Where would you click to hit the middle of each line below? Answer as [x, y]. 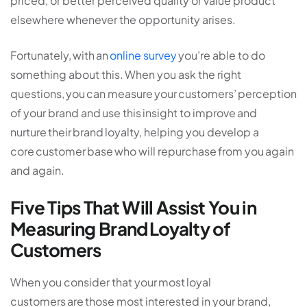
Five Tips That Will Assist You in [133, 208]
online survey [143, 56]
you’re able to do [221, 56]
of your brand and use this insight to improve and [134, 113]
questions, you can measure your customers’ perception [153, 94]
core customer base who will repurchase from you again [152, 151]
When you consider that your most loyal [111, 282]
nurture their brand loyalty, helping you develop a [135, 132]
